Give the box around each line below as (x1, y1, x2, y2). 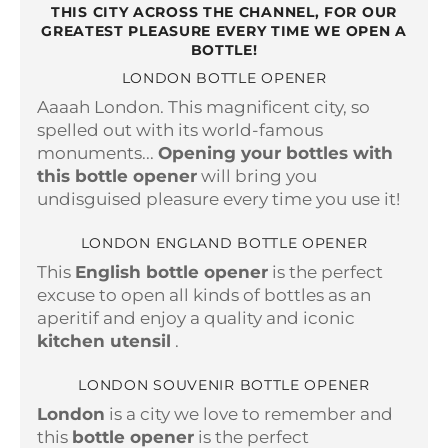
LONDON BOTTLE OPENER (121, 68, 327, 87)
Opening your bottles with (158, 142, 393, 163)
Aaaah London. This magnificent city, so (37, 96, 370, 117)
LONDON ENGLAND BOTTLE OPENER (80, 233, 368, 252)
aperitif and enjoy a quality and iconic (37, 308, 355, 329)
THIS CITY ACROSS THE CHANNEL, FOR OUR (51, 3, 397, 22)
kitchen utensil (37, 331, 171, 352)
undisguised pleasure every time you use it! (37, 188, 400, 209)
